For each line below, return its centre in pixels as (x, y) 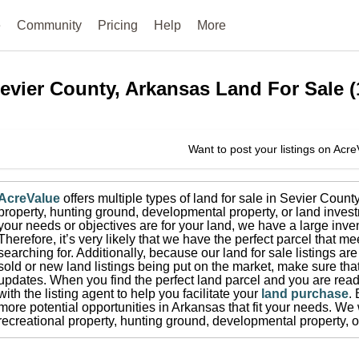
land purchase (305, 294)
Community (50, 25)
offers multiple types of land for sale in (170, 198)
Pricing (118, 25)
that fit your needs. (280, 307)
